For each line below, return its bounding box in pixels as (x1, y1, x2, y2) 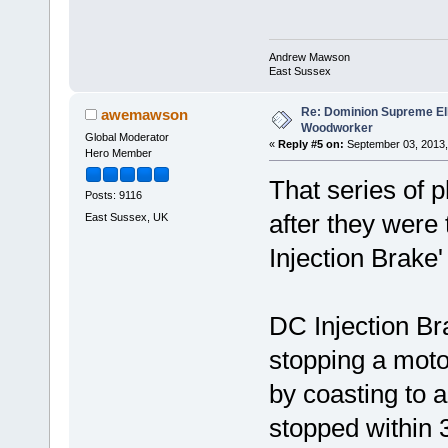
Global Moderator (84, 131, 169, 144)
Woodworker (300, 121, 373, 136)
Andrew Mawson (268, 51, 350, 64)
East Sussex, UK (84, 210, 168, 223)
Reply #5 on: (277, 138, 344, 151)
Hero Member (84, 147, 152, 160)
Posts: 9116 (84, 189, 142, 202)
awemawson (101, 106, 189, 124)
